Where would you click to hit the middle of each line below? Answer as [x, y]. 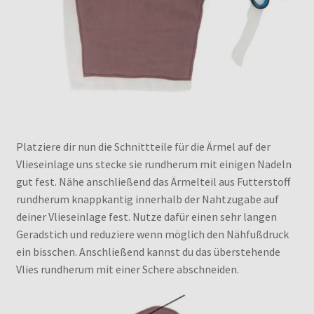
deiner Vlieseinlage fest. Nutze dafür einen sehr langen [146, 216]
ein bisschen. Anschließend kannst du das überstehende [148, 251]
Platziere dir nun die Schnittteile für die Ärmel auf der [143, 146]
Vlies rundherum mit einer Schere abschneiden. [127, 269]
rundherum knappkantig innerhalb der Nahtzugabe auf [147, 199]
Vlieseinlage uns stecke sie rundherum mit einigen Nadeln [153, 164]
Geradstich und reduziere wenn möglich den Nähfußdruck [152, 234]
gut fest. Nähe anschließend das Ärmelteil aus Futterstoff [153, 181]
